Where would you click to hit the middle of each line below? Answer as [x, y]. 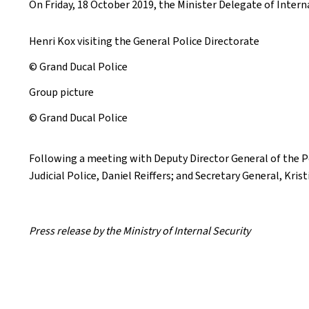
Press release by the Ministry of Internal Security [140, 231]
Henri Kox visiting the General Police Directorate [144, 41]
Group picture [61, 92]
